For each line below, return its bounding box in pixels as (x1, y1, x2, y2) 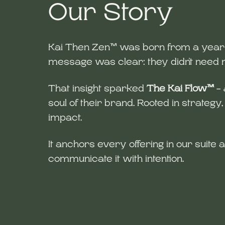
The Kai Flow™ (147, 83, 214, 93)
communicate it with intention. (48, 154, 184, 164)
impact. (48, 113, 82, 123)
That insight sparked (48, 83, 147, 93)
